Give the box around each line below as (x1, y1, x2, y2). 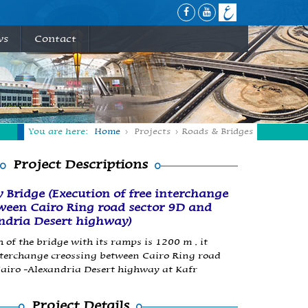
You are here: (28, 127, 88, 136)
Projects (134, 127, 170, 136)
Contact (34, 34, 76, 44)
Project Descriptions (13, 157, 148, 171)
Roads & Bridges (181, 127, 253, 136)
